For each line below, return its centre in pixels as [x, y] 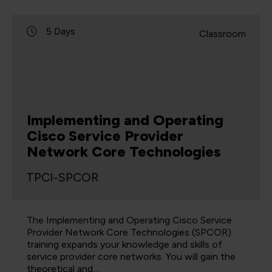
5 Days [61, 32]
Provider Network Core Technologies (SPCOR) [129, 233]
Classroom [223, 34]
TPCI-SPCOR [62, 178]
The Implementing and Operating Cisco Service [129, 220]
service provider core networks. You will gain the [131, 257]
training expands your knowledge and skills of [124, 245]
